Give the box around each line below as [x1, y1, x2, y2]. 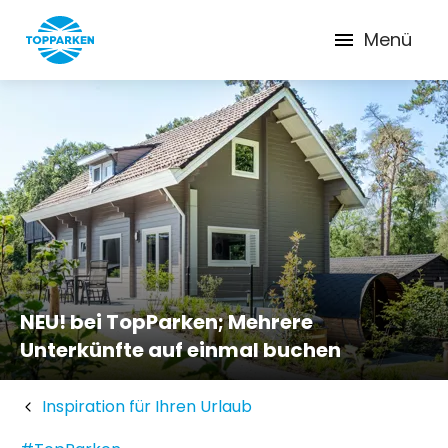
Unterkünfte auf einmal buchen [20, 336, 341, 364]
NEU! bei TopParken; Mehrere [20, 308, 313, 336]
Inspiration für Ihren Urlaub [42, 395, 252, 418]
